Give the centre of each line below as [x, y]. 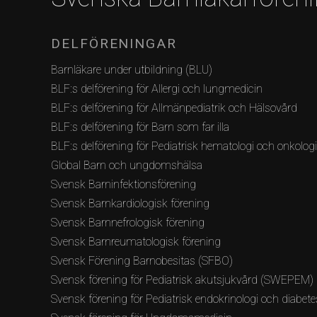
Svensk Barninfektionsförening [123, 184]
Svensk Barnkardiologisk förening [130, 203]
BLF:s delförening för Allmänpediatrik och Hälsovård [174, 108]
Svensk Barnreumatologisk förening [136, 241]
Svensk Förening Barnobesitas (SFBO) [142, 260]
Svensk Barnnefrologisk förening [128, 222]
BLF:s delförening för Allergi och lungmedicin [157, 88]
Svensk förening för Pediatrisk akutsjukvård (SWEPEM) [182, 279]
